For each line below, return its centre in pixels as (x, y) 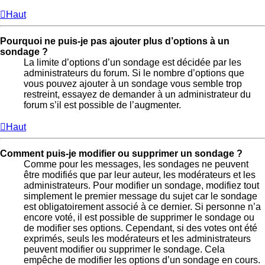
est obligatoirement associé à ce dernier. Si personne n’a (142, 206)
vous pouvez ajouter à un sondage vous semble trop (133, 83)
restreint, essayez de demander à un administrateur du (137, 94)
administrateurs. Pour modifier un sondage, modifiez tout (141, 185)
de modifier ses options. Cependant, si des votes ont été (140, 228)
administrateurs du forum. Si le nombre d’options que (134, 73)
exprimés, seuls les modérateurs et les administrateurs (137, 238)
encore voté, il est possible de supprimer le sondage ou (139, 217)
